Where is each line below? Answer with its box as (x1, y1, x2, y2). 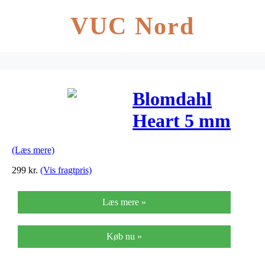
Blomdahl (132, 88, 212, 110)
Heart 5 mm (132, 110, 231, 132)
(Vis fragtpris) (40, 164, 92, 175)
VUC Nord (70, 12, 195, 40)
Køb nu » (106, 231, 142, 241)
